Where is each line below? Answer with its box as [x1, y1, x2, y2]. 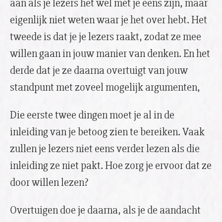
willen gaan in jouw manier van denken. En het [10, 47, 210, 60]
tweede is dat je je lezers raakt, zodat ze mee [10, 30, 201, 44]
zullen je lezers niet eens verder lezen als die [10, 142, 200, 156]
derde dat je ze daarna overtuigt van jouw [10, 64, 188, 77]
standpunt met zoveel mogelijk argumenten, [10, 81, 200, 94]
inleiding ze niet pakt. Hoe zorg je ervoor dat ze [10, 159, 212, 172]
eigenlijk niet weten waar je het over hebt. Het [10, 13, 207, 27]
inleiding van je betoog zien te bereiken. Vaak [10, 125, 205, 139]
